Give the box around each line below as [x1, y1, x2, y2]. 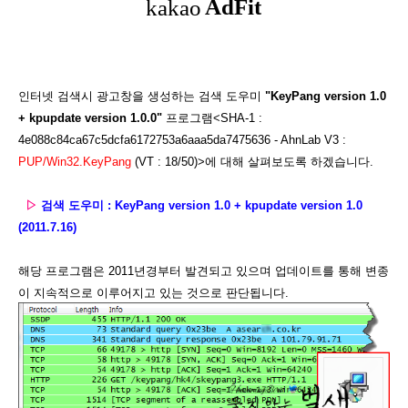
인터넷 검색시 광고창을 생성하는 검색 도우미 [18, 89, 265, 103]
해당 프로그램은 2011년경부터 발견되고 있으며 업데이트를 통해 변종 [18, 264, 389, 278]
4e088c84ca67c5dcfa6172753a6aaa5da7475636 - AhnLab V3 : [18, 133, 346, 147]
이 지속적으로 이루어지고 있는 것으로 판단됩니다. [18, 286, 289, 300]
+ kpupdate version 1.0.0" [18, 111, 162, 125]
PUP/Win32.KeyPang [18, 155, 131, 168]
